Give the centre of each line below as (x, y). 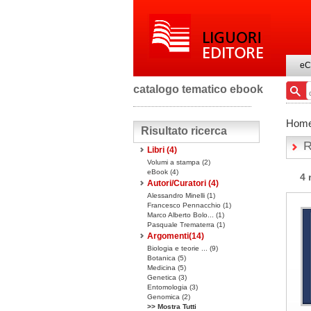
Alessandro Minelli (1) (181, 195)
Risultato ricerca (184, 131)
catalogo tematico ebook (198, 89)
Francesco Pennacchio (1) (189, 205)
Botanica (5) (167, 258)
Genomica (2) (169, 297)
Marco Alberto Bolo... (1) (186, 215)
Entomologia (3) (173, 287)
